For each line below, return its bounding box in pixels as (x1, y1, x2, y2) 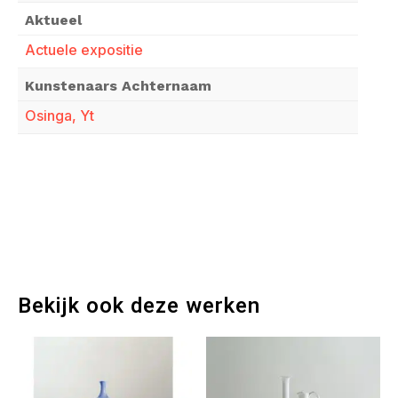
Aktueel (25, 12, 82, 29)
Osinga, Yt (25, 107, 94, 125)
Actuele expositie (25, 41, 143, 60)
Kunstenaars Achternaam (25, 77, 211, 95)
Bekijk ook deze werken (18, 291, 260, 322)
